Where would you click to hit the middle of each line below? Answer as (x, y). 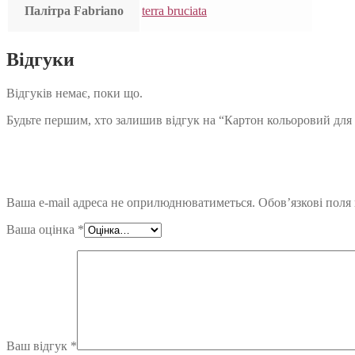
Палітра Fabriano (74, 11)
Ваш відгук (38, 346)
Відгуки (40, 60)
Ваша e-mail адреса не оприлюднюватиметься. (131, 203)
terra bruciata (174, 11)
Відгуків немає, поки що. (74, 94)
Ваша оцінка (42, 230)
